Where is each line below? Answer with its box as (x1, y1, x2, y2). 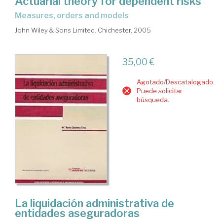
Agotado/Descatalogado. (136, 78, 215, 86)
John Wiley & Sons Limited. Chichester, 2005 (15, 26, 151, 35)
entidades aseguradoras (15, 206, 140, 220)
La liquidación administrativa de (15, 196, 174, 210)
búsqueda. (136, 96, 169, 104)
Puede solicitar (136, 87, 183, 95)
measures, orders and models (22, 11, 129, 21)
